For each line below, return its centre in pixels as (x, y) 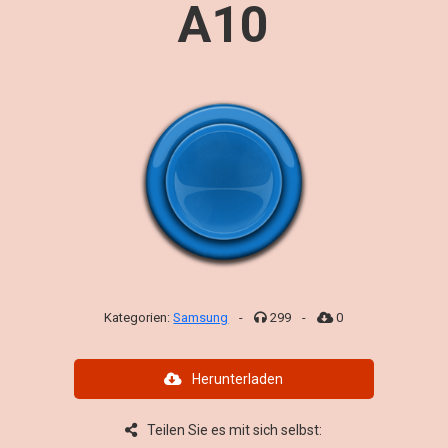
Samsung (201, 317)
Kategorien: (139, 317)
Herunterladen (238, 379)
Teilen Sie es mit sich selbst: (235, 430)
